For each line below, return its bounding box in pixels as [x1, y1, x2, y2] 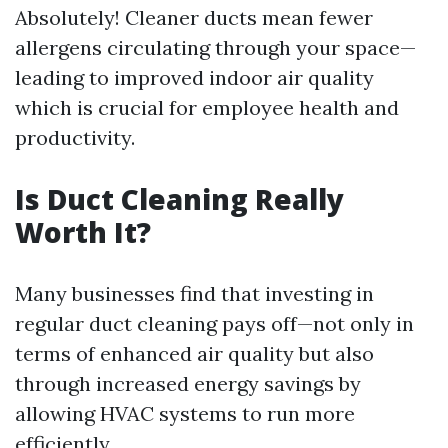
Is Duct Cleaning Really [15, 179, 344, 218]
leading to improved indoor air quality [15, 64, 374, 90]
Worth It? [15, 212, 151, 251]
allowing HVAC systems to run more [15, 400, 355, 426]
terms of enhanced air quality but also [15, 340, 374, 366]
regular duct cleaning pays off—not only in [15, 310, 414, 336]
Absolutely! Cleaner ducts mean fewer [15, 4, 373, 30]
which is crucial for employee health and [15, 94, 399, 120]
